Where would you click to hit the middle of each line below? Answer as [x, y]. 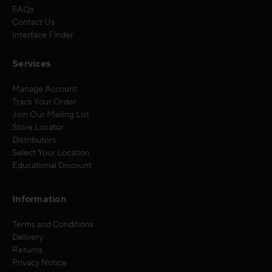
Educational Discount [52, 165]
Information [39, 199]
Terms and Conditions [53, 224]
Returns [27, 250]
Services [31, 63]
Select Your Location [51, 153]
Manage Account [45, 89]
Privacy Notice [39, 263]
